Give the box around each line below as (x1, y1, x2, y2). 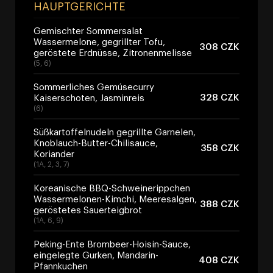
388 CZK (200, 197, 239, 210)
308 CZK (199, 40, 239, 52)
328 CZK (200, 90, 239, 103)
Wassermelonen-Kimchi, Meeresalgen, (34, 192, 197, 205)
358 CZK (200, 141, 239, 154)
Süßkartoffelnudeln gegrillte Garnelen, (34, 125, 196, 138)
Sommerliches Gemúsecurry (34, 80, 154, 93)
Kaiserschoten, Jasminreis (34, 91, 144, 104)
